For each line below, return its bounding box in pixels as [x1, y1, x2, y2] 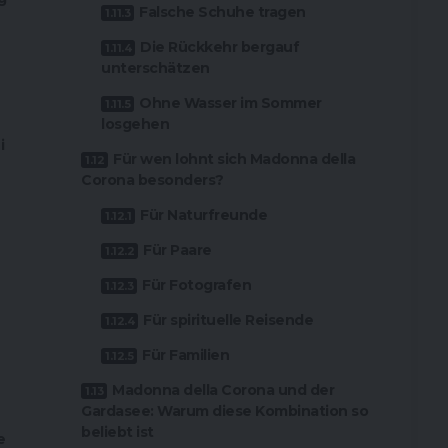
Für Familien [142, 346, 230, 365]
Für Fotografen [142, 276, 252, 295]
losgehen [101, 115, 170, 134]
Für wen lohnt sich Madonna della [113, 150, 356, 169]
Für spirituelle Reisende [143, 311, 314, 330]
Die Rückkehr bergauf [140, 38, 300, 57]
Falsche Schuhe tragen [139, 3, 306, 22]
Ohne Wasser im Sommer [139, 94, 322, 113]
